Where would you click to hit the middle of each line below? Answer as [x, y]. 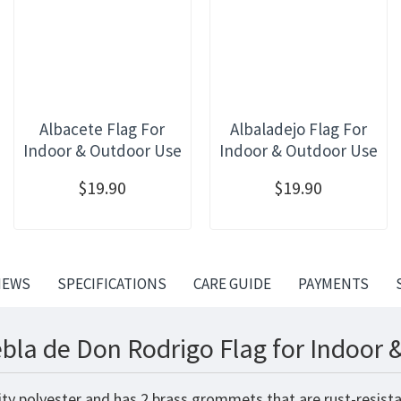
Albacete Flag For [102, 128]
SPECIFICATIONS [111, 283]
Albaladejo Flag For [298, 128]
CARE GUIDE [232, 283]
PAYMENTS [333, 283]
